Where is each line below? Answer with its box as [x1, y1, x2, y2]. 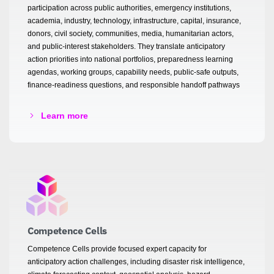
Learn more [41, 110, 88, 120]
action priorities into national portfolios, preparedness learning [28, 54, 233, 64]
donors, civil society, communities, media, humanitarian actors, [28, 29, 234, 38]
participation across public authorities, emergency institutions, [28, 3, 231, 12]
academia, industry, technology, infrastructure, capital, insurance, [28, 16, 241, 25]
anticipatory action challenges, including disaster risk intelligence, [28, 257, 245, 266]
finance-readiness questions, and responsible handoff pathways [28, 80, 240, 89]
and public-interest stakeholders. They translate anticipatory [28, 42, 225, 51]
